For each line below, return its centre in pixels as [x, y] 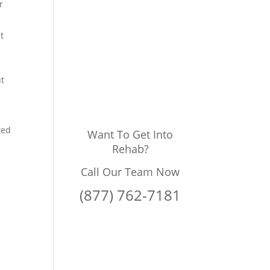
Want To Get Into [130, 135]
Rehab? [130, 149]
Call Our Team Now [130, 172]
